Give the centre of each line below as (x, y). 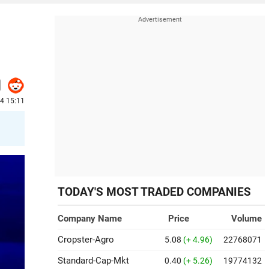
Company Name (90, 219)
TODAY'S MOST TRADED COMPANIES (154, 192)
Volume (246, 219)
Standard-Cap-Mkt (93, 261)
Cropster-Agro (86, 240)
